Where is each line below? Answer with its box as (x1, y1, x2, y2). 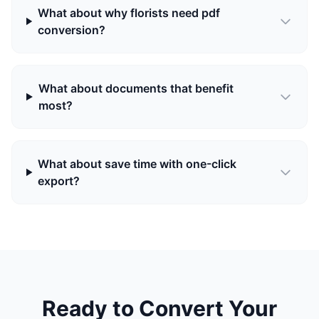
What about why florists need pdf (37, 6, 220, 20)
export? (38, 174, 80, 188)
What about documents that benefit (38, 81, 234, 95)
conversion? (37, 23, 105, 37)
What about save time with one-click (38, 157, 237, 171)
